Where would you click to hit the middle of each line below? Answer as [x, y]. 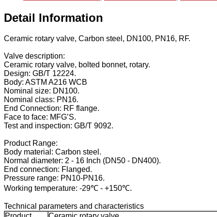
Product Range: [31, 143]
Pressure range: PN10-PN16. [54, 178]
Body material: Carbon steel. [53, 152]
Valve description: [34, 56]
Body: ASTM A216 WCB [46, 82]
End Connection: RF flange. [52, 108]
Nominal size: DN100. [42, 91]
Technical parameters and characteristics [74, 206]
